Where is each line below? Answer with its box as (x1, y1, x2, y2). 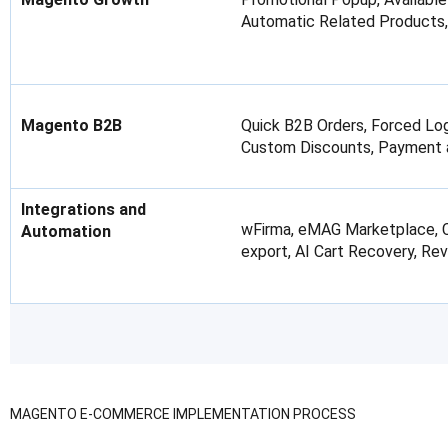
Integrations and (21, 200, 146, 219)
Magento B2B (21, 116, 122, 135)
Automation (21, 222, 111, 241)
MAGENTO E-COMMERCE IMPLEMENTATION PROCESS (10, 406, 356, 422)
